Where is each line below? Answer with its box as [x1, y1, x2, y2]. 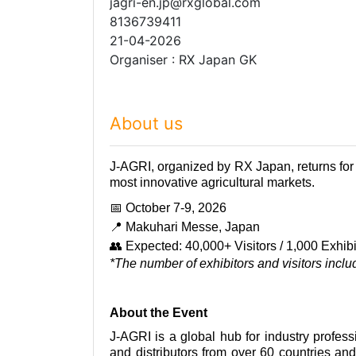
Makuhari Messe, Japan [122, 220, 263, 234]
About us [110, 112, 183, 133]
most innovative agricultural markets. [110, 175, 315, 189]
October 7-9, [122, 201, 198, 215]
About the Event [110, 305, 207, 319]
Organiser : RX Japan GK [110, 51, 257, 68]
